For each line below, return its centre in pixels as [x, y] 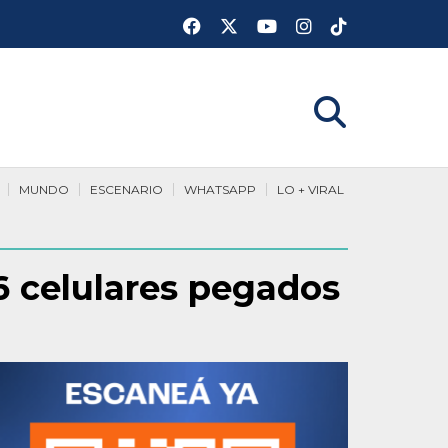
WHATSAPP [220, 189]
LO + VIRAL [310, 189]
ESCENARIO [126, 189]
